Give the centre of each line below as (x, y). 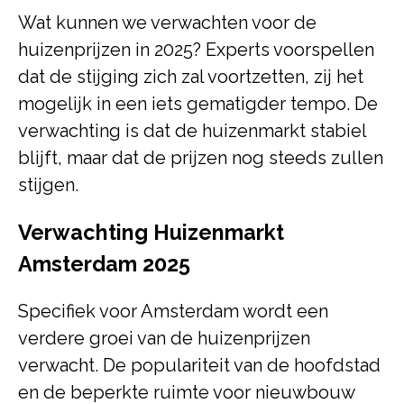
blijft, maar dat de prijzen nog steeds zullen (201, 158)
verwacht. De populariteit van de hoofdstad (199, 365)
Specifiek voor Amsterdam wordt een (173, 311)
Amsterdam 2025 (104, 264)
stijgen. (48, 185)
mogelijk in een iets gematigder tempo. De (198, 104)
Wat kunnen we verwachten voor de (167, 23)
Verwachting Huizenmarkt (151, 232)
